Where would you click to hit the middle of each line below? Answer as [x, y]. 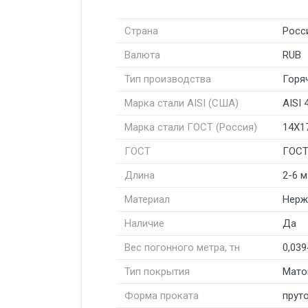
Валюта [142, 55]
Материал [147, 199]
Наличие [144, 223]
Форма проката [162, 295]
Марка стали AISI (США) [181, 103]
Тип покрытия [157, 271]
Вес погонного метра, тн [182, 247]
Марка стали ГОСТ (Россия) [191, 127]
